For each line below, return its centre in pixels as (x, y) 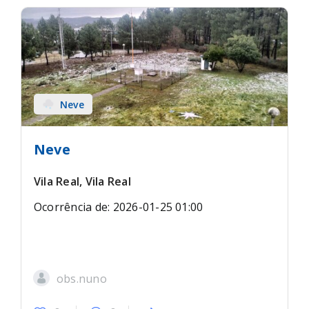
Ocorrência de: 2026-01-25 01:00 (118, 207)
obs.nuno (81, 279)
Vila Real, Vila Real (82, 181)
